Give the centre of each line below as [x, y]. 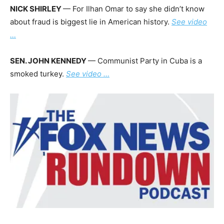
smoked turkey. [38, 74]
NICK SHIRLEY [36, 9]
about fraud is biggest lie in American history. [91, 22]
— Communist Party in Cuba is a [145, 61]
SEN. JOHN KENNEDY [49, 61]
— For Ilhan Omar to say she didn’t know [134, 9]
